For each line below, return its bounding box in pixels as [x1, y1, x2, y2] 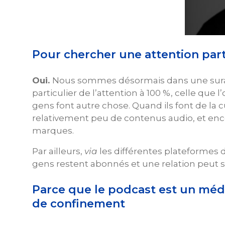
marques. [32, 125, 74, 136]
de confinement [32, 196, 125, 210]
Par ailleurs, [32, 146, 84, 156]
